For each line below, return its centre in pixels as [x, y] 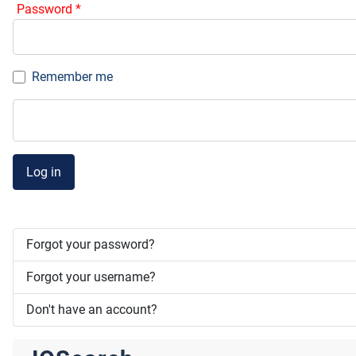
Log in [44, 172]
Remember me [72, 77]
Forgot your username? [91, 277]
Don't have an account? [92, 310]
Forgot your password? [91, 245]
